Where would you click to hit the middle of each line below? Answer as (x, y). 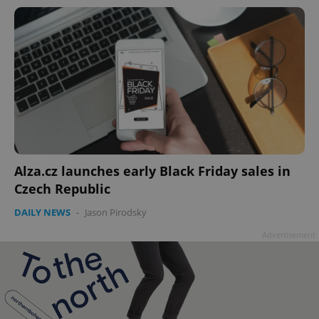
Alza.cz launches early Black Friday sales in (152, 171)
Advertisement (289, 235)
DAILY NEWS (42, 213)
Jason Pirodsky (116, 213)
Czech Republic (62, 189)
